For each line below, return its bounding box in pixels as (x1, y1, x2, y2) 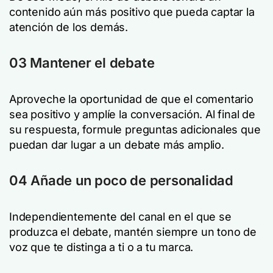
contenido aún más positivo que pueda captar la (9, 5, 255, 18)
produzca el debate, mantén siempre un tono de (9, 225, 257, 238)
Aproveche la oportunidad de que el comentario (9, 93, 253, 105)
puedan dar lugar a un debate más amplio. (9, 138, 224, 151)
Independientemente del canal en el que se (9, 210, 232, 223)
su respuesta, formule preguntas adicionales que (9, 123, 261, 136)
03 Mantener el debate (9, 55, 155, 71)
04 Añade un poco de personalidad (9, 172, 233, 188)
